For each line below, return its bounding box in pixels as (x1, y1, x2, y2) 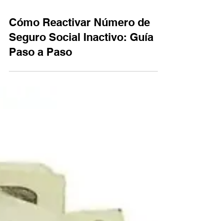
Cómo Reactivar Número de (9, 158, 150, 171)
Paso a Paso (9, 187, 72, 200)
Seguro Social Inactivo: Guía (9, 173, 153, 185)
